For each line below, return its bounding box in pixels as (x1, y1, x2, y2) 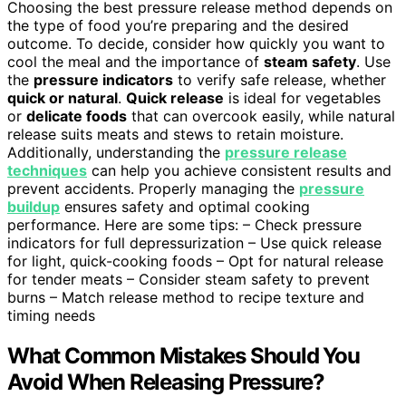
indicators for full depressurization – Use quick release (7, 234, 382, 253)
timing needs (7, 306, 95, 325)
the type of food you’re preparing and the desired (7, 16, 349, 35)
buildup (7, 198, 60, 217)
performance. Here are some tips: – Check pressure (7, 216, 362, 235)
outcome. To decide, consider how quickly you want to (7, 34, 385, 53)
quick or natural (7, 89, 118, 108)
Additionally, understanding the (7, 143, 225, 162)
